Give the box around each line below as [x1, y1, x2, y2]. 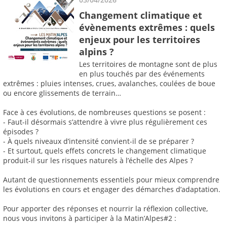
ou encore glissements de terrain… [3, 88, 121, 98]
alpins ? [79, 45, 114, 58]
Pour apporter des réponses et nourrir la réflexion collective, [3, 204, 208, 214]
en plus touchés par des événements [79, 69, 205, 79]
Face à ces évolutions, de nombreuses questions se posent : [3, 107, 206, 118]
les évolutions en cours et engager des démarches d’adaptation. [3, 184, 220, 195]
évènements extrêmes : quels [79, 21, 215, 33]
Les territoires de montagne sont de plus [79, 59, 217, 69]
